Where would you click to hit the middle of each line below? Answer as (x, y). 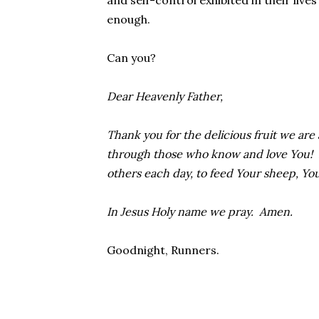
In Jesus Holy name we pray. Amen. (199, 211)
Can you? (131, 58)
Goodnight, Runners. (163, 250)
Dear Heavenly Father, (164, 96)
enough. (128, 19)
